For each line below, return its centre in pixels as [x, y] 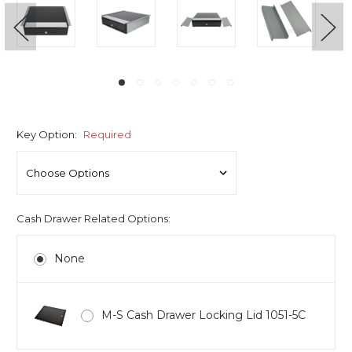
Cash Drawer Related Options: [93, 218]
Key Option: [48, 134]
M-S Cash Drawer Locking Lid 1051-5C [203, 315]
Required [107, 134]
